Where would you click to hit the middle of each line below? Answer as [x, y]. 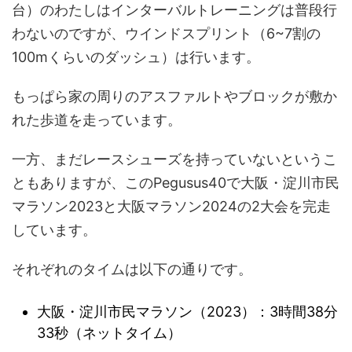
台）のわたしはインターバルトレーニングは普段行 [174, 10]
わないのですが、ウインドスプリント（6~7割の [166, 34]
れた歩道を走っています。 [97, 120]
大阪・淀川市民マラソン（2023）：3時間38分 [187, 311]
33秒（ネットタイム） [109, 332]
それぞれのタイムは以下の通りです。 [132, 269]
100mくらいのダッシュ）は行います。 [136, 57]
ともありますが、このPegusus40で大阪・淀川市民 [176, 183]
